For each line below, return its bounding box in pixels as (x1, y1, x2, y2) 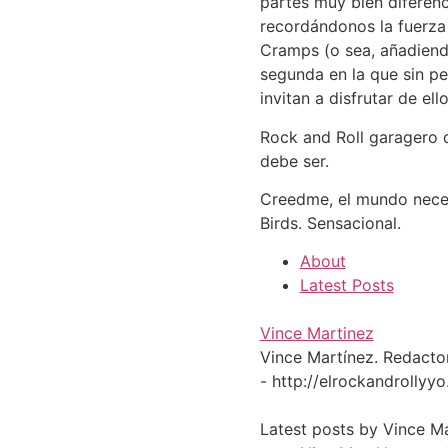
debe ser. (259, 150, 329, 171)
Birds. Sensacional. (259, 212, 401, 233)
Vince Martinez (259, 323, 374, 344)
